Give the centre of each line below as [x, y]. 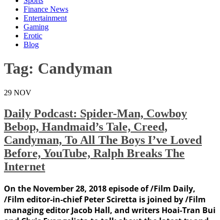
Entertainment [45, 18]
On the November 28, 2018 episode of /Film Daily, [100, 188]
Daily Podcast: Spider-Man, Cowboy [96, 113]
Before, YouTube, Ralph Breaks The [94, 153]
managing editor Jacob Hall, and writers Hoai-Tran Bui [110, 210]
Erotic [33, 36]
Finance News [46, 9]
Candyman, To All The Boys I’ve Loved [103, 140]
